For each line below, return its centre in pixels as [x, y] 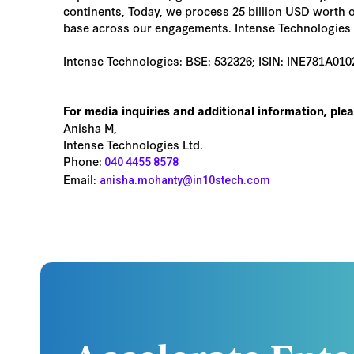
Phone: [83, 161]
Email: [81, 179]
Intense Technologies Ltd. [133, 144]
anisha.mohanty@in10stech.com [185, 180]
